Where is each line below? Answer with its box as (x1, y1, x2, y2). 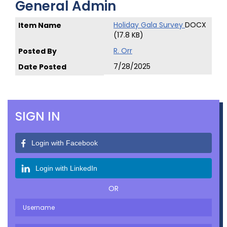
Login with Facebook (31, 139, 98, 147)
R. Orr (113, 46, 132, 56)
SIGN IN (15, 108, 60, 125)
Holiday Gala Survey (113, 20, 185, 30)
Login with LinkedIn (35, 164, 97, 172)
